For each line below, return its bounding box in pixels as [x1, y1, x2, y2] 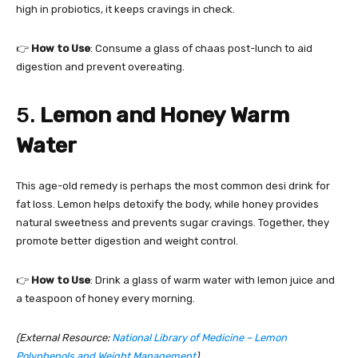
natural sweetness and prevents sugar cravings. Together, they [16, 217, 329, 229]
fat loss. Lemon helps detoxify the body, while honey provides [16, 198, 319, 211]
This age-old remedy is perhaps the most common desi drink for [16, 180, 330, 193]
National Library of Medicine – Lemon [112, 332, 287, 344]
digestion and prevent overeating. [16, 61, 185, 74]
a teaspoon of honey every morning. [16, 292, 195, 305]
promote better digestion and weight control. [16, 235, 238, 248]
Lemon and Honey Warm [40, 102, 289, 129]
